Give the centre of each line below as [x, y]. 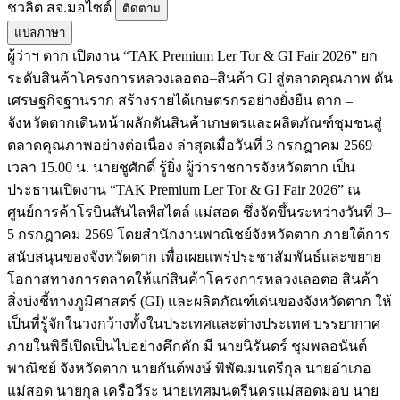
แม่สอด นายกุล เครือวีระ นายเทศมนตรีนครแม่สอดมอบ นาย [193, 390]
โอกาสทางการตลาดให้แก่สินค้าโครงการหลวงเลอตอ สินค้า [193, 279]
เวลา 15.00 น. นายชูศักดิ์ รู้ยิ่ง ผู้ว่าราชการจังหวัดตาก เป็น [181, 167]
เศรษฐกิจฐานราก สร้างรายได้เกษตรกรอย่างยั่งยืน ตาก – [180, 100]
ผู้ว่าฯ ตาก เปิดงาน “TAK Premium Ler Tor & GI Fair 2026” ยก [192, 55]
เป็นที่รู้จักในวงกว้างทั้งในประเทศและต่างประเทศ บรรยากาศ [194, 323]
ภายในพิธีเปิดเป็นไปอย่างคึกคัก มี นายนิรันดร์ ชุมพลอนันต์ [187, 346]
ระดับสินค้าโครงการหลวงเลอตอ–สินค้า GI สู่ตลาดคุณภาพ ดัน [200, 78]
